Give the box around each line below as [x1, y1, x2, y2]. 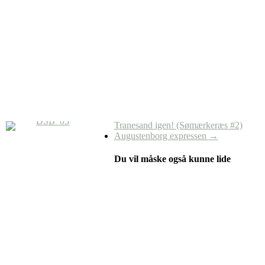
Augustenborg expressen [114, 130, 209, 141]
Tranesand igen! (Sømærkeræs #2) [114, 119, 243, 130]
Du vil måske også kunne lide [114, 154, 231, 164]
